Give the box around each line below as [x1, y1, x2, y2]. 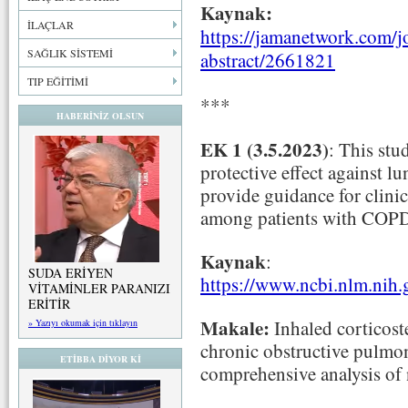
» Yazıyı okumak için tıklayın [28, 316, 138, 329]
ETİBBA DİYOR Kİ [59, 352, 141, 365]
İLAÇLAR [27, 17, 74, 32]
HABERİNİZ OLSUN [56, 109, 144, 122]
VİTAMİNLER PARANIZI [28, 280, 170, 297]
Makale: [200, 314, 270, 342]
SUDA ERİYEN [28, 264, 113, 281]
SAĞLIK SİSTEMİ [27, 46, 113, 60]
